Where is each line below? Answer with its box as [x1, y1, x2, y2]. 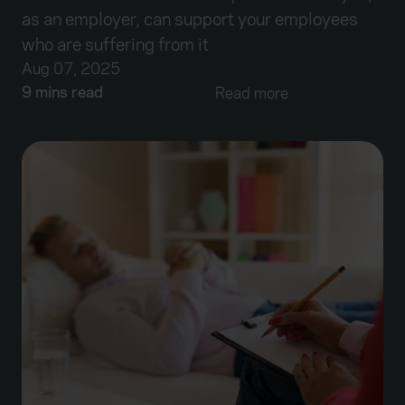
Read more [215, 83, 288, 105]
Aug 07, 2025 [22, 59, 120, 80]
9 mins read [22, 82, 103, 104]
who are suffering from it [22, 33, 209, 57]
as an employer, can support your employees [22, 8, 358, 32]
